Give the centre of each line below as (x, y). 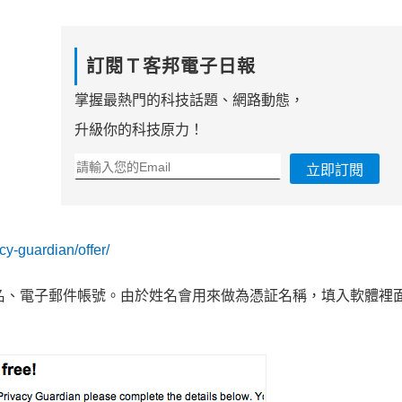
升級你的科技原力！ (139, 130)
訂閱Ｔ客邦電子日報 (170, 67)
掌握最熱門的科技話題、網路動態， (189, 100)
